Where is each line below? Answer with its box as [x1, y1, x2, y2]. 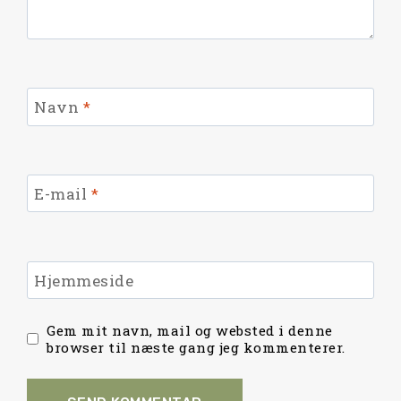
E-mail [34, 183, 91, 204]
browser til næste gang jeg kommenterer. [47, 337, 346, 356]
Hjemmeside [34, 269, 134, 291]
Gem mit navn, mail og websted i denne [47, 320, 333, 339]
